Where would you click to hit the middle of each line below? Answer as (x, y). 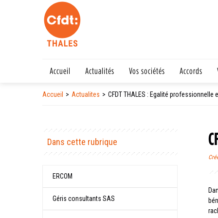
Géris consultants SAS (84, 199)
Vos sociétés (147, 71)
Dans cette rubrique (82, 142)
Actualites (86, 94)
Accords (191, 71)
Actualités (100, 71)
